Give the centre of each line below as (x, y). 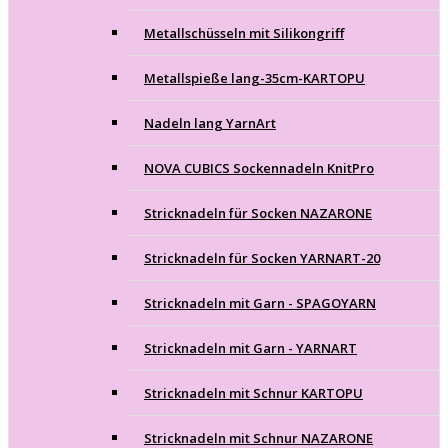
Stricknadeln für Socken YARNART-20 (262, 257)
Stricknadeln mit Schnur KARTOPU (253, 392)
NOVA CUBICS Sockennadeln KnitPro (259, 167)
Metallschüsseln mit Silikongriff (244, 32)
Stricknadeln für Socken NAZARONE (258, 212)
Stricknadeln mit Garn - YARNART (250, 347)
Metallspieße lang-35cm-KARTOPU (254, 77)
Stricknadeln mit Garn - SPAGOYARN (260, 302)
